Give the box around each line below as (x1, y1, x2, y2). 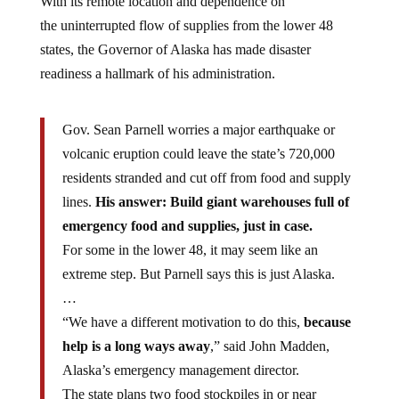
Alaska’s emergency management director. (61, 348, 299, 363)
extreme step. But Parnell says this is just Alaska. (61, 252, 335, 267)
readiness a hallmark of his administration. (39, 52, 275, 67)
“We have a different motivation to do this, (61, 300, 304, 315)
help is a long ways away (61, 324, 210, 339)
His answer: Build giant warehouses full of (91, 180, 349, 195)
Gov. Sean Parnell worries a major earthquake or (61, 108, 335, 123)
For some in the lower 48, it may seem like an (61, 228, 318, 243)
